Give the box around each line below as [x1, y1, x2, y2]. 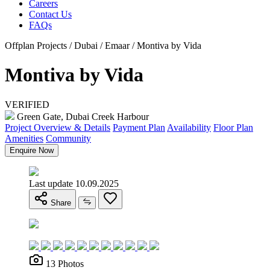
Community [46, 133, 91, 143]
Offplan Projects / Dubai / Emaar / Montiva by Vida [5, 40, 201, 51]
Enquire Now [10, 145, 54, 155]
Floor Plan [213, 122, 253, 133]
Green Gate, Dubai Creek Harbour [14, 111, 149, 122]
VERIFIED [5, 99, 49, 110]
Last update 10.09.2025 [29, 178, 119, 189]
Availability [167, 122, 211, 133]
